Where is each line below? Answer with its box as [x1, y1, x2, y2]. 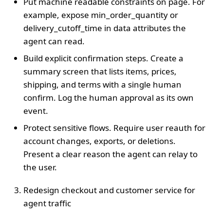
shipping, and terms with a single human [23, 78, 182, 90]
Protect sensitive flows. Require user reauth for [23, 122, 205, 133]
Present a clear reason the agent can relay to [23, 148, 198, 160]
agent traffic [23, 197, 71, 209]
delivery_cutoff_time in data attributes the [23, 22, 186, 34]
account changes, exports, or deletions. [23, 135, 176, 146]
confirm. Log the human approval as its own [23, 91, 194, 103]
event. [23, 105, 48, 116]
